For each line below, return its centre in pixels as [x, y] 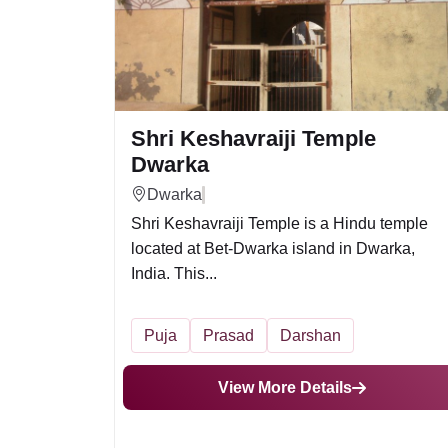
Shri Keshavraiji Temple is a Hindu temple [279, 223]
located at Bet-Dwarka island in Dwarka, [273, 248]
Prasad [228, 335]
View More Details [285, 387]
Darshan [310, 335]
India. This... [174, 273]
